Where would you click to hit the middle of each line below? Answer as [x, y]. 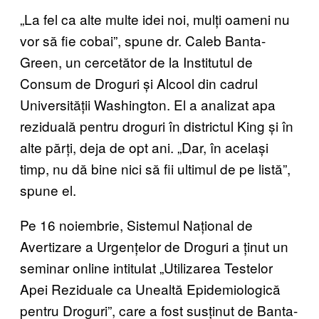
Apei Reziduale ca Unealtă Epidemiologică [150, 288]
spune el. [48, 189]
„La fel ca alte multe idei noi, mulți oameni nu [155, 19]
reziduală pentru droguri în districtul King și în [157, 125]
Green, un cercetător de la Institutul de [136, 61]
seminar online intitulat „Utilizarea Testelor [146, 267]
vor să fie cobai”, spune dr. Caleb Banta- [143, 40]
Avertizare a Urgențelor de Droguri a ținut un [154, 246]
